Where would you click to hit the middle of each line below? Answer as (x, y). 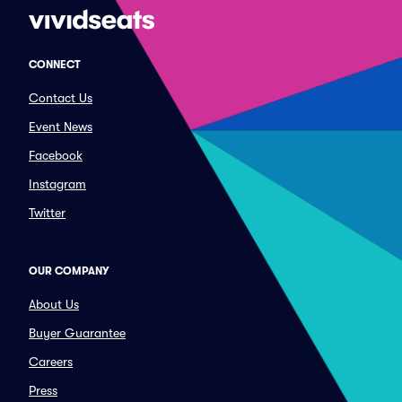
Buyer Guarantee (77, 333)
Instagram (57, 184)
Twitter (47, 213)
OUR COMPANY (69, 271)
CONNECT (55, 65)
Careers (51, 362)
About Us (54, 304)
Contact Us (61, 98)
